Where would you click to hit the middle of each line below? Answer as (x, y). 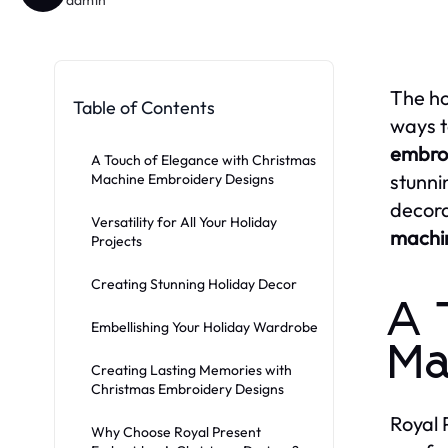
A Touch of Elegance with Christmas (203, 159)
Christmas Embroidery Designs (187, 388)
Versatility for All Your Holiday (184, 221)
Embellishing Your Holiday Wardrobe (204, 326)
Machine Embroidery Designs (182, 178)
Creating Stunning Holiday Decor (194, 283)
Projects (116, 240)
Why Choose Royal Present (176, 431)
